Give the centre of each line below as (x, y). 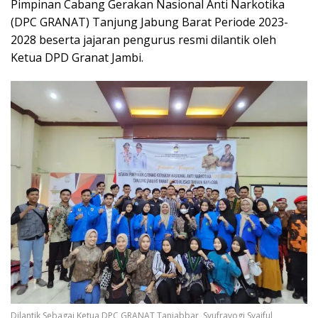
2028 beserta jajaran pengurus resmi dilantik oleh (143, 40)
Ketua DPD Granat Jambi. (77, 58)
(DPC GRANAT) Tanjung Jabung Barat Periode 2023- (149, 22)
